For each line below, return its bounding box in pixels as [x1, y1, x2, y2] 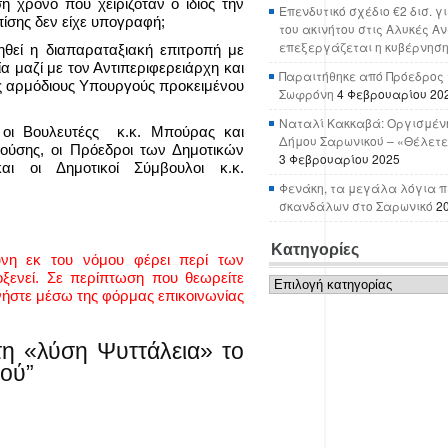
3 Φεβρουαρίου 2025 [279, 150, 400, 167]
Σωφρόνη [279, 85, 334, 102]
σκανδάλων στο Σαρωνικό [279, 197, 433, 214]
